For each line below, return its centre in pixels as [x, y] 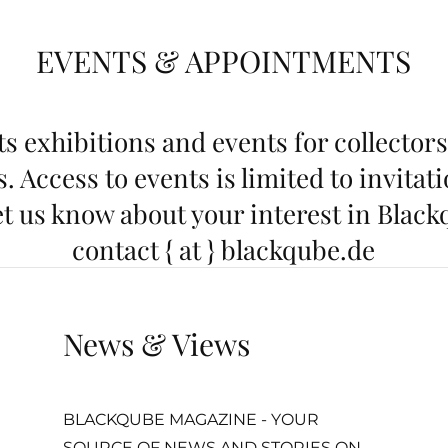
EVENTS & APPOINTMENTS [224, 61]
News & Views [157, 343]
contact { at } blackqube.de [224, 249]
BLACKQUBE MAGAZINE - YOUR [191, 419]
